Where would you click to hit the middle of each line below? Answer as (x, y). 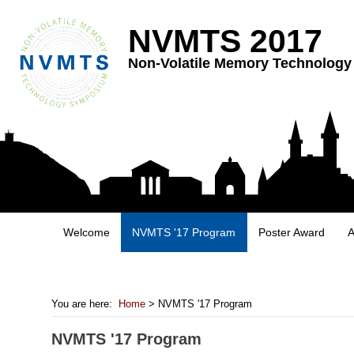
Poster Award (292, 232)
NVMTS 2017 (225, 41)
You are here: (85, 304)
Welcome (86, 232)
